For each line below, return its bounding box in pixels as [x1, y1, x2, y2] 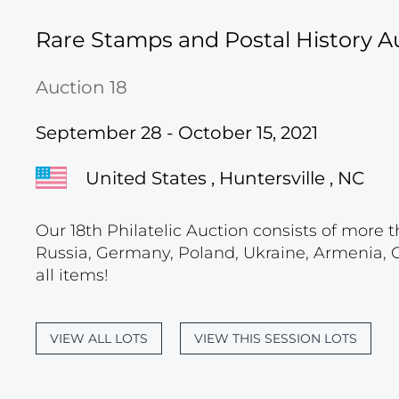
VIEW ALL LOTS [50, 330, 148, 346]
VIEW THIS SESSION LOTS [194, 330, 357, 346]
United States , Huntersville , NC [85, 167, 364, 189]
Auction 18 [36, 77, 127, 98]
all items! [36, 265, 109, 285]
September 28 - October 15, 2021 [36, 122, 318, 143]
